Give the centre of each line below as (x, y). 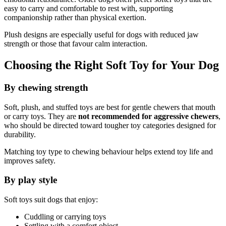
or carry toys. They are (41, 116)
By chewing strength (46, 87)
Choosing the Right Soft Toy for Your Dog (111, 65)
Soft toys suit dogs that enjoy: (51, 200)
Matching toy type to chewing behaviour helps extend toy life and (108, 151)
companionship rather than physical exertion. (75, 18)
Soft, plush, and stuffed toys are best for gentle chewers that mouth (110, 107)
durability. (20, 134)
